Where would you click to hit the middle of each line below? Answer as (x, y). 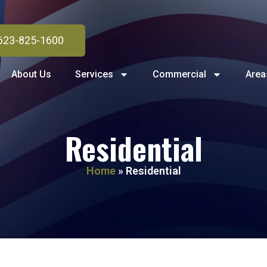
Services (94, 74)
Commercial (179, 74)
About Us (31, 74)
